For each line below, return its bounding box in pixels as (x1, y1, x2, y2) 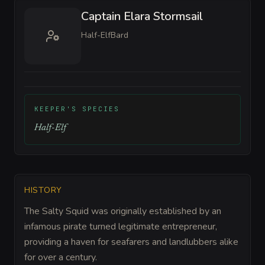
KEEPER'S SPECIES (34, 104, 119, 113)
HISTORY (24, 184, 62, 196)
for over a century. (24, 250, 97, 264)
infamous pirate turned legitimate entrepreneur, (24, 219, 217, 233)
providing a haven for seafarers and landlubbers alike (24, 235, 238, 248)
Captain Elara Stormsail (81, 8, 203, 24)
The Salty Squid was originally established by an (24, 204, 221, 218)
